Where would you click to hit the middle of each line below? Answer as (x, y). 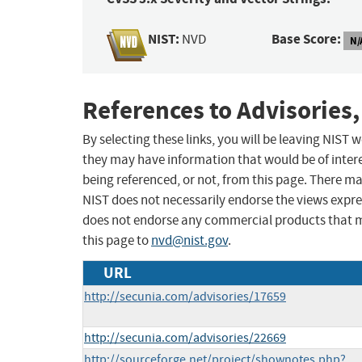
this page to (117, 241)
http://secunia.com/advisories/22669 (185, 338)
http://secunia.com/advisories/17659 (185, 297)
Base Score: (307, 40)
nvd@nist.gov (189, 241)
